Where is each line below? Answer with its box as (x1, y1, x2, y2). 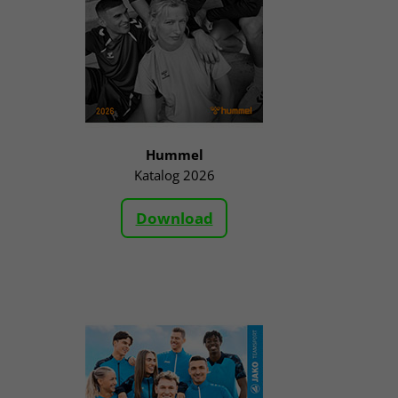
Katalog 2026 (133, 166, 215, 185)
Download (135, 207, 213, 228)
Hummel (145, 146, 203, 164)
